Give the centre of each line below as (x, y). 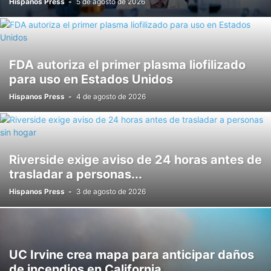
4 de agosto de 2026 (111, 96)
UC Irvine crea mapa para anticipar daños (132, 255)
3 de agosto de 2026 (111, 191)
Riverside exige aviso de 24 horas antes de (135, 160)
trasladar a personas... (76, 174)
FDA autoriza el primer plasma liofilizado (127, 65)
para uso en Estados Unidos (91, 79)
